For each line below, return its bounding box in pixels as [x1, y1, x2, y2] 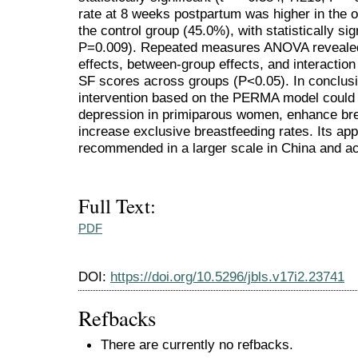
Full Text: [78, 192, 156, 219]
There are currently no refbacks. [101, 336, 293, 353]
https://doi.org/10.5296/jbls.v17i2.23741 [110, 268, 344, 285]
